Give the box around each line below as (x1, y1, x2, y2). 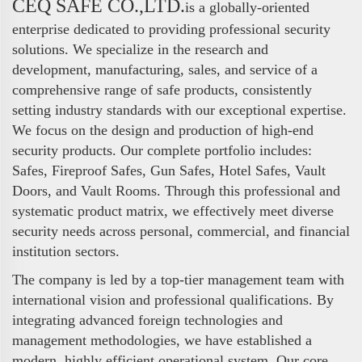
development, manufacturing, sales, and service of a (12, 61, 318, 78)
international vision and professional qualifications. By (12, 292, 334, 309)
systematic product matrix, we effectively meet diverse (12, 203, 334, 220)
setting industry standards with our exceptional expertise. (12, 102, 347, 119)
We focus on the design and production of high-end (12, 122, 314, 139)
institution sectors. (12, 243, 120, 260)
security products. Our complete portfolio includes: (12, 142, 312, 159)
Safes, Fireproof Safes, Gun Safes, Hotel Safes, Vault (12, 162, 326, 179)
